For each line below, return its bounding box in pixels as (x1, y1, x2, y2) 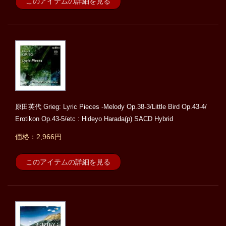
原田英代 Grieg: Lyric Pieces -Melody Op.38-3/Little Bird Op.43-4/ (15, 103, 207, 111)
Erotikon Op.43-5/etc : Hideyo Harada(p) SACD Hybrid (15, 115, 173, 123)
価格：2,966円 (15, 133, 62, 141)
